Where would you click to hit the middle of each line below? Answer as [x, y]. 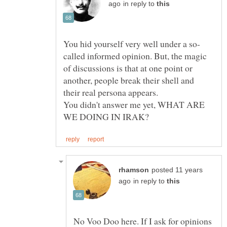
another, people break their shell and [129, 80]
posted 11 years [177, 170]
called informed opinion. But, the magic [135, 56]
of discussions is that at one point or [128, 68]
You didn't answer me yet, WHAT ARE [134, 105]
